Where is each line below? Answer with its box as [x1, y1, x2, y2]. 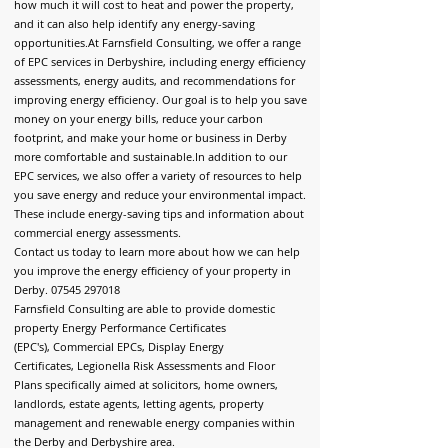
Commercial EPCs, [53, 339, 145, 354]
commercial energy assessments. [14, 225, 181, 240]
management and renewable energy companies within [14, 415, 295, 430]
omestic [235, 301, 275, 316]
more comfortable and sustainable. [14, 149, 195, 164]
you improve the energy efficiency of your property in [14, 263, 291, 278]
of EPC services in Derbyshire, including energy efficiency [14, 54, 306, 69]
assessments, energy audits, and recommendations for [14, 73, 295, 88]
